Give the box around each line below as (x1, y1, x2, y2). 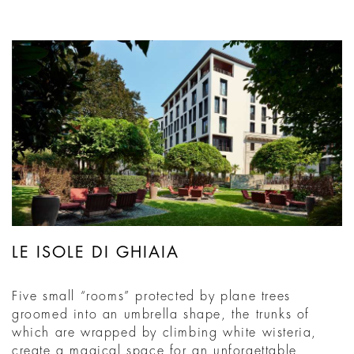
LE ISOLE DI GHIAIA (12, 244, 179, 262)
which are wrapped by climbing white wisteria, (12, 326, 318, 340)
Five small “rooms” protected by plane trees (12, 290, 291, 303)
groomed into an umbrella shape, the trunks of (12, 308, 311, 322)
